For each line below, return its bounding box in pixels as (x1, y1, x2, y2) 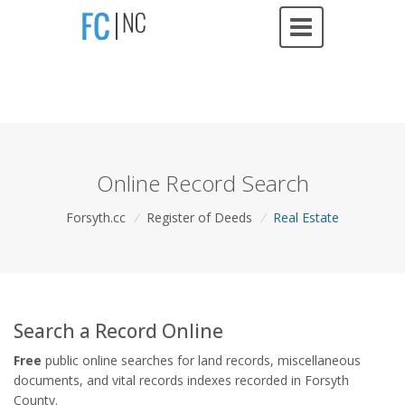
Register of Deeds (146, 208, 252, 226)
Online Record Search (96, 167, 309, 198)
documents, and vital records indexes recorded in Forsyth (14, 371, 349, 389)
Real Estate (272, 208, 339, 226)
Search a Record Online (14, 317, 223, 344)
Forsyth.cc (66, 208, 127, 226)
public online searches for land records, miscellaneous (42, 351, 361, 369)
